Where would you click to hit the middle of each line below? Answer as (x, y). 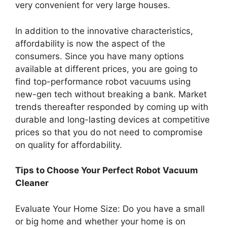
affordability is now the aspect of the (90, 43)
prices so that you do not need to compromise (109, 132)
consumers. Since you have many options (100, 56)
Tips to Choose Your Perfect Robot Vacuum (107, 171)
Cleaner (32, 183)
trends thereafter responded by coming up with (112, 107)
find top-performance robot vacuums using (103, 81)
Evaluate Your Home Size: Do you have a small (110, 209)
